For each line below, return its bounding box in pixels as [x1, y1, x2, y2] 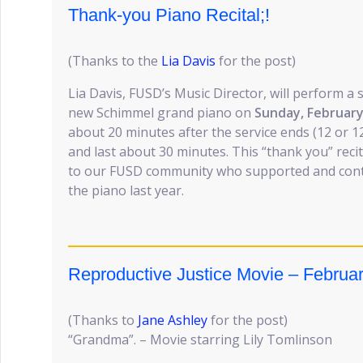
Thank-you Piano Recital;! [68, 5, 270, 25]
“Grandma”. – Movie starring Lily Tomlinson [68, 331, 332, 348]
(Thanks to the [68, 52, 161, 70]
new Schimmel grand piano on [68, 104, 254, 122]
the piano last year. [68, 181, 184, 199]
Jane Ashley [138, 311, 207, 329]
